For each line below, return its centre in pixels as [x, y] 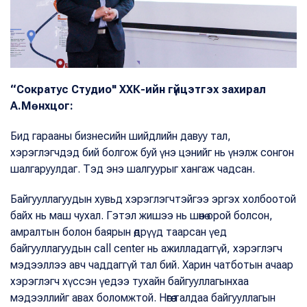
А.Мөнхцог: [42, 106]
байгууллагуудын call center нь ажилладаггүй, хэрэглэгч [146, 248]
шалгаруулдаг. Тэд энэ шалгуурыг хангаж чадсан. [134, 169]
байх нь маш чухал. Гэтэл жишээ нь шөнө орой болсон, [142, 215]
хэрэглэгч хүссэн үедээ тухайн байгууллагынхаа [130, 281]
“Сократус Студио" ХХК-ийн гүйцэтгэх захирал [138, 89]
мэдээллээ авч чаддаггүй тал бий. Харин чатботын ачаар [152, 265]
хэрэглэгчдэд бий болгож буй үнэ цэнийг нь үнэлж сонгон [152, 152]
